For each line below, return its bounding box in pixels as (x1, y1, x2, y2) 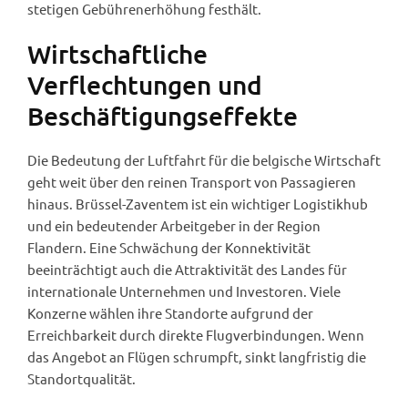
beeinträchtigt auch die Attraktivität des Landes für (27, 260, 347, 278)
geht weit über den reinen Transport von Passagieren (27, 172, 356, 190)
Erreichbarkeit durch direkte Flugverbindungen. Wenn (27, 325, 364, 343)
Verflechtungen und (27, 68, 262, 100)
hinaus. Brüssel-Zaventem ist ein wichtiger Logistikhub (27, 194, 368, 212)
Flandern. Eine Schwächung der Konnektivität (27, 238, 311, 256)
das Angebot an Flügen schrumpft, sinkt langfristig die (27, 347, 366, 365)
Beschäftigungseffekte (27, 99, 298, 131)
